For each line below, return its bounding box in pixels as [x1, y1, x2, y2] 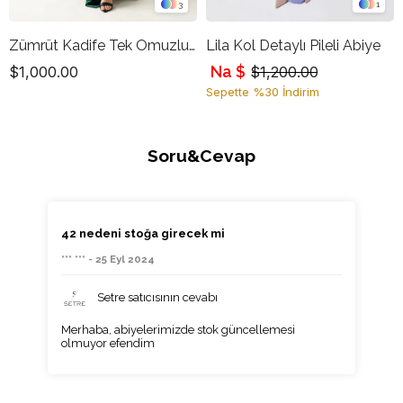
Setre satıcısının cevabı [96, 291, 218, 305]
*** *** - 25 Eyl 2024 [60, 252, 155, 265]
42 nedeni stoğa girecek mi [60, 226, 225, 240]
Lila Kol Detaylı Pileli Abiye [206, 36, 381, 54]
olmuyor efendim [60, 336, 155, 350]
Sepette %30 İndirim [206, 84, 319, 99]
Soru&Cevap [148, 145, 255, 166]
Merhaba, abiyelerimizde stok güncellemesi [60, 322, 295, 336]
